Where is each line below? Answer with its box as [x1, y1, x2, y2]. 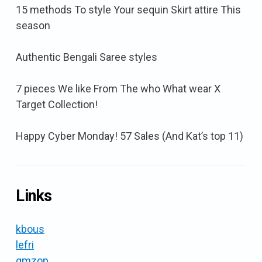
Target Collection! [16, 98, 98, 111]
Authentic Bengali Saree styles [16, 50, 157, 63]
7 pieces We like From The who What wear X [16, 82, 220, 95]
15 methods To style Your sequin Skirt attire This [16, 3, 241, 16]
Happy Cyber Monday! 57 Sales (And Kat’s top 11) [16, 129, 243, 142]
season [16, 19, 50, 32]
